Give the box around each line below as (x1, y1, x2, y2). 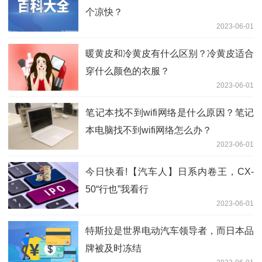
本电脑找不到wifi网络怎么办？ (85, 125, 212, 135)
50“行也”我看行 (85, 184, 149, 194)
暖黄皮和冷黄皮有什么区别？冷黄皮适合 (85, 48, 254, 58)
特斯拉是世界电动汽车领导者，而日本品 (85, 225, 254, 236)
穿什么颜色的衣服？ (85, 65, 170, 76)
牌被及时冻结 (85, 243, 142, 253)
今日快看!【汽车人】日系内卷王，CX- (85, 166, 254, 177)
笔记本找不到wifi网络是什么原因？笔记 (85, 107, 254, 118)
